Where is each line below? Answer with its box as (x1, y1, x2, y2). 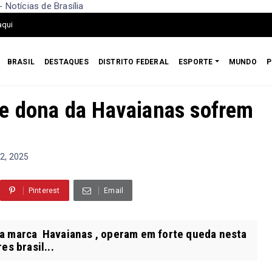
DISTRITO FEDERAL (98, 57, 169, 66)
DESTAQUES (44, 57, 89, 66)
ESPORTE (178, 57, 213, 66)
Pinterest (28, 186, 60, 195)
